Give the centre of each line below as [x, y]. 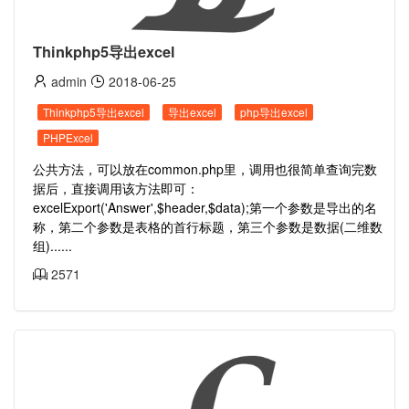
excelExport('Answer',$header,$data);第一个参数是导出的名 [205, 207]
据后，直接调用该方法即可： [116, 188]
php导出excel [274, 112]
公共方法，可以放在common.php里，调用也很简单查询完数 [205, 169]
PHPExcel [68, 137]
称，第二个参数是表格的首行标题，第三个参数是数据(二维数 [208, 226]
